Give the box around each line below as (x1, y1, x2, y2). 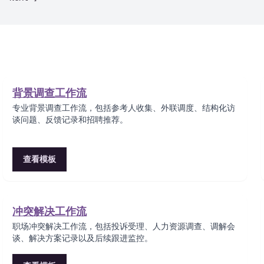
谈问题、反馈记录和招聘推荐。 (12, 115, 128, 124)
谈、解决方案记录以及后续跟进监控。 (12, 234, 153, 243)
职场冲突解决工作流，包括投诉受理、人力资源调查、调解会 (12, 222, 236, 231)
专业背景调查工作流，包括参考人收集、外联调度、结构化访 (12, 104, 236, 113)
